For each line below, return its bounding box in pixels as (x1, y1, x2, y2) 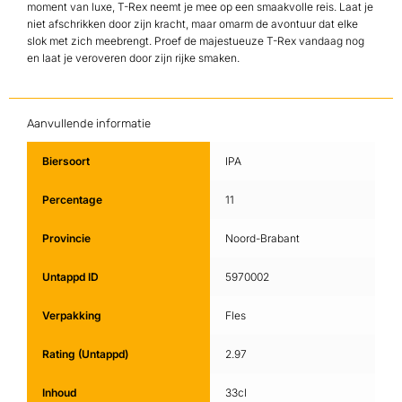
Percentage (41, 192, 102, 206)
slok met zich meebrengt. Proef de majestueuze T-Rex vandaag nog (27, 33, 364, 48)
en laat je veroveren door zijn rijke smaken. (27, 50, 240, 65)
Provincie (41, 231, 91, 245)
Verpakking (41, 308, 101, 322)
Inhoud (41, 385, 76, 399)
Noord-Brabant (224, 231, 300, 245)
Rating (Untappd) (41, 346, 128, 361)
